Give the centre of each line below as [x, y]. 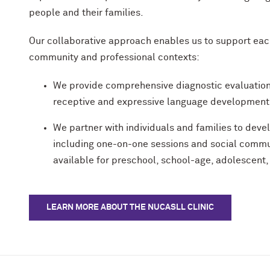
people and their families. [86, 13]
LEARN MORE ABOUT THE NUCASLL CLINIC [130, 207]
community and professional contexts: [115, 57]
